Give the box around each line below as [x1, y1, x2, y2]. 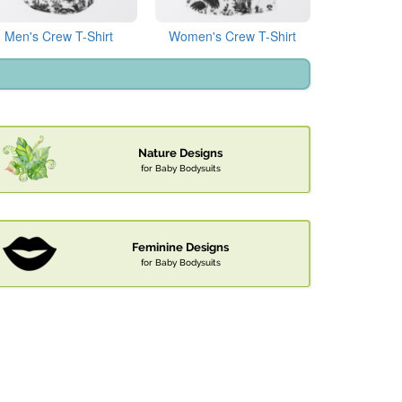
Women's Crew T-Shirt [169, 27, 297, 46]
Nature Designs [138, 146, 223, 161]
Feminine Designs [132, 240, 229, 255]
